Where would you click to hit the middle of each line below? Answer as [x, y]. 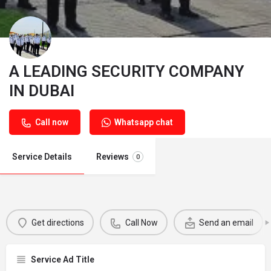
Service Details [42, 157]
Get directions [57, 222]
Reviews [113, 157]
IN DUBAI [42, 91]
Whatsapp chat [144, 122]
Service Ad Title [63, 260]
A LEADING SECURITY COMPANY [127, 71]
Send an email [226, 222]
